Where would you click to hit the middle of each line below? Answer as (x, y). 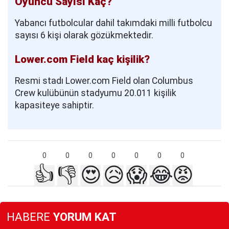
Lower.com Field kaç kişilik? (82, 60)
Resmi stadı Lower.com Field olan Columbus (104, 81)
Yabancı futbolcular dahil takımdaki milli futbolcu (113, 23)
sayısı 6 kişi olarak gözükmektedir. (84, 36)
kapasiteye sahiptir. (54, 106)
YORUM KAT (83, 216)
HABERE (28, 216)
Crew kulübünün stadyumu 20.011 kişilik (96, 93)
